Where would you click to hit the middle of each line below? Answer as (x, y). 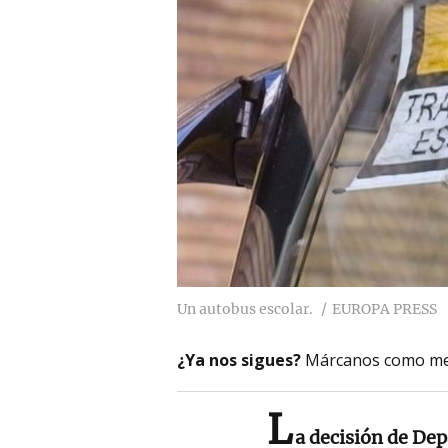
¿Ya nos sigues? (239, 359)
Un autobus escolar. (245, 308)
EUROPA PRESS (384, 308)
